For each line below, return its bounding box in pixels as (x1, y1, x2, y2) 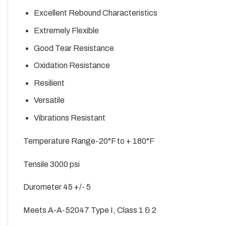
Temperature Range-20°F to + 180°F (23, 136, 154, 145)
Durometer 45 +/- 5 (23, 183, 91, 192)
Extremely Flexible (33, 26, 99, 35)
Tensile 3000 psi (23, 159, 80, 168)
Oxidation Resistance (33, 61, 110, 70)
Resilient (33, 78, 65, 87)
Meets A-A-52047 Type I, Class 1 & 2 (23, 206, 156, 215)
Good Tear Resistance (33, 43, 114, 52)
